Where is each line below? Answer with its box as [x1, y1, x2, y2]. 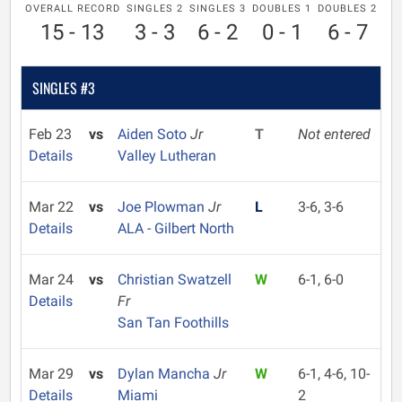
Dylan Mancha [117, 365, 214, 382]
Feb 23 [29, 126, 72, 143]
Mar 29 [29, 365, 74, 382]
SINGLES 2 [126, 3, 183, 14]
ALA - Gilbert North [117, 220, 234, 237]
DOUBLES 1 [252, 3, 312, 14]
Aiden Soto [117, 126, 190, 143]
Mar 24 [29, 271, 74, 288]
